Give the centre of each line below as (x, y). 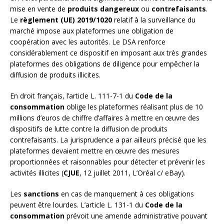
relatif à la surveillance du (154, 20)
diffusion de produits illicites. (55, 75)
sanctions (41, 194)
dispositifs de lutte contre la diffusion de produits (89, 129)
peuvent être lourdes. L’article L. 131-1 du (77, 205)
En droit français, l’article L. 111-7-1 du (72, 96)
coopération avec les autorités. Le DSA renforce (88, 42)
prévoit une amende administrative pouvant (136, 216)
